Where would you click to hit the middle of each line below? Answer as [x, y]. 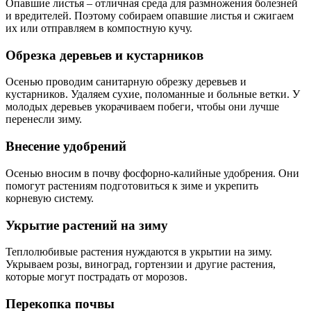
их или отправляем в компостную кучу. [99, 28]
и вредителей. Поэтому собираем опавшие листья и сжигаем [150, 16]
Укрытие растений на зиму [87, 225]
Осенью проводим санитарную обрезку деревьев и [126, 82]
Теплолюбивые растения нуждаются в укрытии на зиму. [139, 252]
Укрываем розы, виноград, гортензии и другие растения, [141, 264]
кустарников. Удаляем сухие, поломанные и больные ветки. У [153, 94]
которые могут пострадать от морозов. [96, 277]
